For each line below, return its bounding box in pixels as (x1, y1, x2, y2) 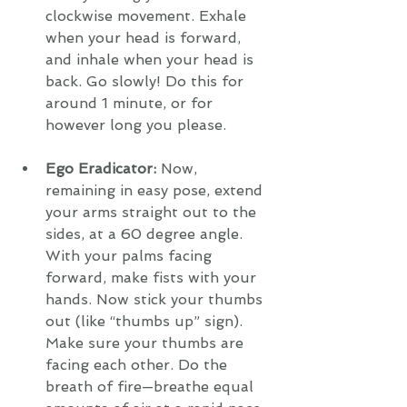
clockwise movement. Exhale (45, 7, 251, 25)
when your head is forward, (45, 29, 245, 46)
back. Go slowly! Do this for (45, 73, 248, 90)
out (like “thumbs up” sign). (45, 313, 247, 330)
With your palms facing (45, 247, 216, 264)
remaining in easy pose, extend (45, 182, 267, 199)
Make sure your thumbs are (45, 334, 248, 352)
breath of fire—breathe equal (45, 378, 258, 395)
